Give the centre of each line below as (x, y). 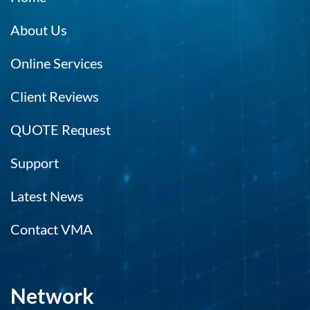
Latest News (47, 196)
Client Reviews (55, 96)
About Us (39, 30)
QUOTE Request (61, 129)
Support (35, 163)
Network (52, 295)
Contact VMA (52, 229)
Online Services (57, 63)
